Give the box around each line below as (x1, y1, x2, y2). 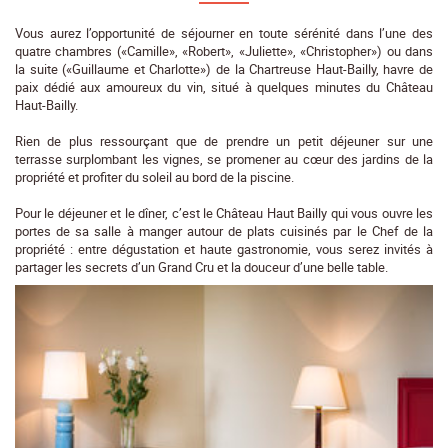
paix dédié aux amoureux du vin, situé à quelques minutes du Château (15, 77, 433, 96)
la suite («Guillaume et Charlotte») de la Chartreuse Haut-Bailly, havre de (15, 59, 433, 78)
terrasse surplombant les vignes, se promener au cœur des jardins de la (15, 149, 433, 168)
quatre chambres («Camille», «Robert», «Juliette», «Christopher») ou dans (15, 41, 433, 60)
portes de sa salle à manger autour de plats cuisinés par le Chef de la (15, 221, 433, 240)
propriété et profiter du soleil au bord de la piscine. (15, 167, 294, 186)
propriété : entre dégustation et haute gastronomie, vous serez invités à (15, 239, 433, 258)
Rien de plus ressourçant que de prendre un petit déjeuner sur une (15, 131, 433, 150)
